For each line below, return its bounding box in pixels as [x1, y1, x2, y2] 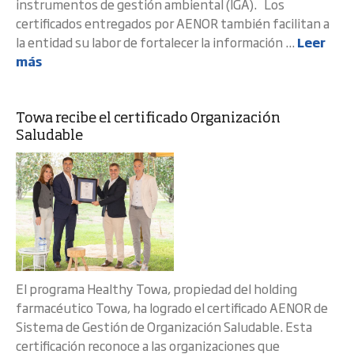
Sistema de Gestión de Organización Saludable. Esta [16, 317, 312, 336]
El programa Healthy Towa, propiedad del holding [16, 279, 297, 298]
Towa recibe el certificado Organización [16, 111, 281, 126]
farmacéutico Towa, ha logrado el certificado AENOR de [16, 298, 328, 317]
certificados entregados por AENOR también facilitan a [16, 13, 330, 32]
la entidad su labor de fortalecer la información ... [16, 32, 297, 51]
